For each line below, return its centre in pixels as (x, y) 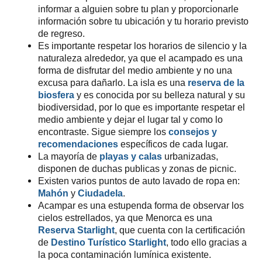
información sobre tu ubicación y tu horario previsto (143, 21)
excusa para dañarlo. (82, 82)
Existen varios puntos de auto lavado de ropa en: (139, 181)
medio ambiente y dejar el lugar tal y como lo (130, 119)
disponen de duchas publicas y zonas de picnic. (137, 168)
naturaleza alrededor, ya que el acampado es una (140, 58)
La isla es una (157, 82)
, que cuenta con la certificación (180, 230)
